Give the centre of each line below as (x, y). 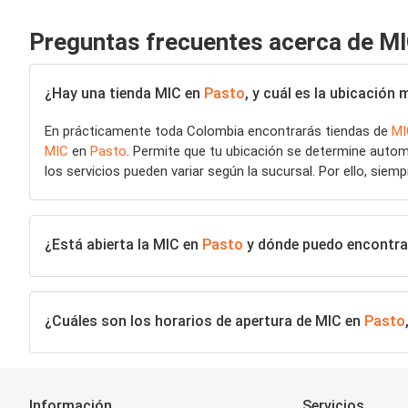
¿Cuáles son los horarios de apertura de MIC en (204, 321)
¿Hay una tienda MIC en (124, 93)
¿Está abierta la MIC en (123, 244)
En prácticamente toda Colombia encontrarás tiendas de (218, 131)
